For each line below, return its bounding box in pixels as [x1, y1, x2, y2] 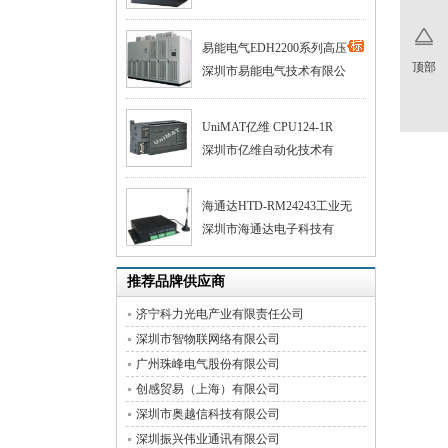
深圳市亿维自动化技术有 [202, 143, 334, 157]
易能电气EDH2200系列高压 [202, 41, 347, 55]
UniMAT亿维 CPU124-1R [202, 120, 333, 134]
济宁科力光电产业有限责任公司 [136, 307, 304, 321]
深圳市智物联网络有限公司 [136, 332, 280, 346]
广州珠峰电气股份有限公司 [136, 357, 280, 371]
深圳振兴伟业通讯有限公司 [136, 432, 280, 446]
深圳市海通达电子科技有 [202, 222, 334, 236]
